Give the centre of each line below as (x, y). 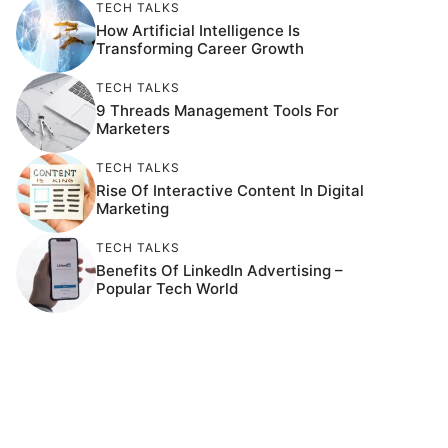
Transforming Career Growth (200, 49)
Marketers (133, 129)
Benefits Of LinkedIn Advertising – (219, 271)
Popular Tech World (167, 289)
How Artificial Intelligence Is (198, 31)
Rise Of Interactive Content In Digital (230, 191)
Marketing (132, 209)
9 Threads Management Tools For (217, 111)
